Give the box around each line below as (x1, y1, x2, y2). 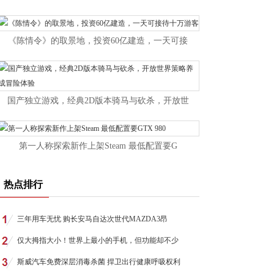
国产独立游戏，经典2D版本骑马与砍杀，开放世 (7, 96, 189, 105)
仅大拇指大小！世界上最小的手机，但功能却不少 (17, 236, 179, 245)
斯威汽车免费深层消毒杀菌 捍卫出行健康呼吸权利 (17, 257, 180, 266)
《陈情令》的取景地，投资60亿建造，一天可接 (8, 36, 188, 45)
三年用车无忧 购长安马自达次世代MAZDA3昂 (17, 215, 168, 223)
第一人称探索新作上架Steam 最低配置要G (18, 141, 177, 150)
